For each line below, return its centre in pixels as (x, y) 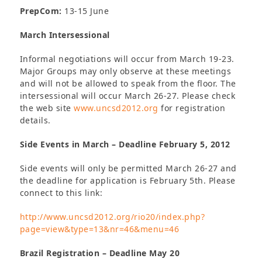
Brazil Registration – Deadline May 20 (100, 253)
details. (35, 120)
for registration (192, 108)
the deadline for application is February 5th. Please (127, 180)
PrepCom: (41, 11)
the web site (47, 108)
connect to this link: (61, 193)
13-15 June (85, 11)
